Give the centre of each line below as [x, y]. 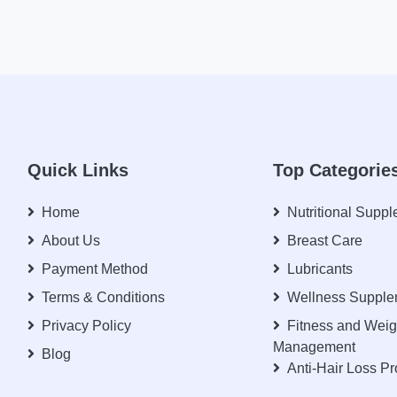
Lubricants [320, 269]
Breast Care [325, 240]
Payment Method [94, 269]
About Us [70, 240]
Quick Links [78, 170]
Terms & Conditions [103, 297]
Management [315, 346]
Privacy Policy [86, 325]
